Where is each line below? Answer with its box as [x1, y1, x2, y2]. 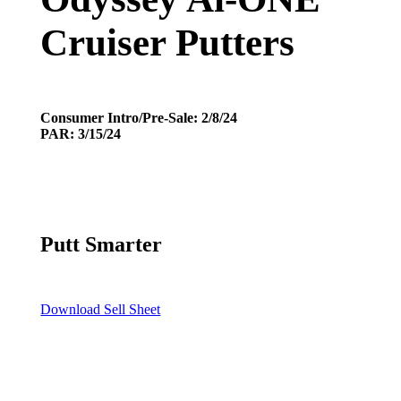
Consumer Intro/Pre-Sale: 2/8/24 [40, 109, 238, 125]
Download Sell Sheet [40, 301, 161, 317]
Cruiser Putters [40, 21, 295, 64]
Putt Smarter [40, 232, 163, 256]
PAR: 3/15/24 [40, 125, 122, 141]
